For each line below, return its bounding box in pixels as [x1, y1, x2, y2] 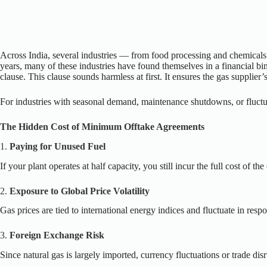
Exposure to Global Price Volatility [10, 185, 150, 196]
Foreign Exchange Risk [10, 230, 104, 241]
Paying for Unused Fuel [10, 141, 105, 151]
